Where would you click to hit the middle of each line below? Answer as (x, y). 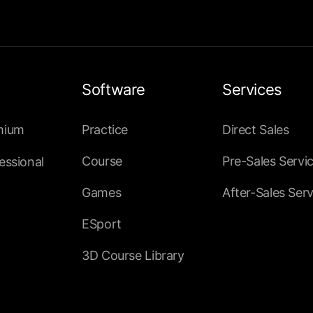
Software (114, 90)
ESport (102, 224)
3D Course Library (133, 256)
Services (252, 90)
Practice (105, 130)
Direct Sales (255, 130)
